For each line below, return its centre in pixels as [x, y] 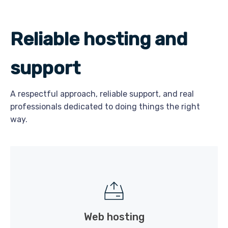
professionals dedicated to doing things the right [105, 107]
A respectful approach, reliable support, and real [102, 94]
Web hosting [114, 217]
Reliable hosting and [99, 39]
